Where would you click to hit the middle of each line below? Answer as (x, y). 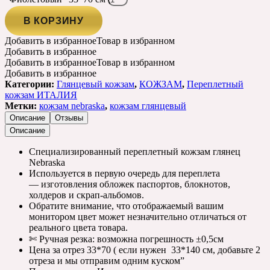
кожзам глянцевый (148, 105)
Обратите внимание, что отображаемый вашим (126, 206)
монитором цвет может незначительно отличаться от (138, 216)
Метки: (22, 105)
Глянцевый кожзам (96, 84)
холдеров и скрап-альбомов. (86, 195)
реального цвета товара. (78, 227)
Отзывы (69, 118)
